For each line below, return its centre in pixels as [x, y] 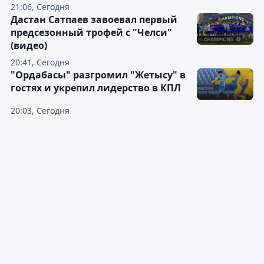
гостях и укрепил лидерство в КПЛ [96, 88]
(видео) [29, 45]
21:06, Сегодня [40, 7]
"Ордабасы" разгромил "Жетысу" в [98, 75]
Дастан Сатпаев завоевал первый [94, 19]
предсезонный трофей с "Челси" [91, 32]
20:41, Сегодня [40, 62]
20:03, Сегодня [40, 110]
